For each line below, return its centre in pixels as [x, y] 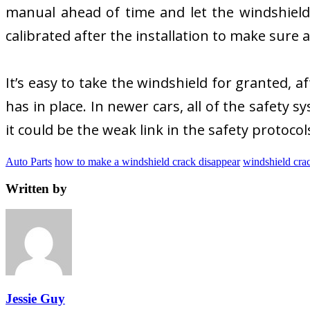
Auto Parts [29, 161]
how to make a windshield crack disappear [147, 161]
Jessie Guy [35, 299]
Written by [36, 188]
